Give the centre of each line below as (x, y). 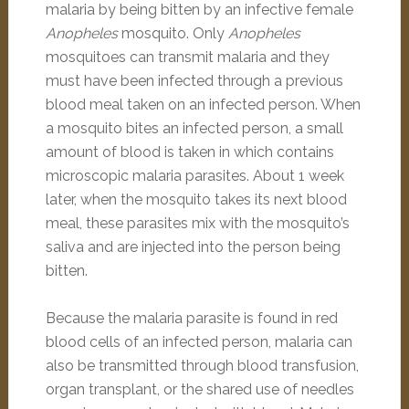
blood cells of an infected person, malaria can (199, 342)
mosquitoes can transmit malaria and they (187, 57)
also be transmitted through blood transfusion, (202, 366)
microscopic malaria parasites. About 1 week (194, 176)
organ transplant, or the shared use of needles (199, 389)
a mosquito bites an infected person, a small (194, 128)
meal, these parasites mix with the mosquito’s (197, 223)
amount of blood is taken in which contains (189, 152)
